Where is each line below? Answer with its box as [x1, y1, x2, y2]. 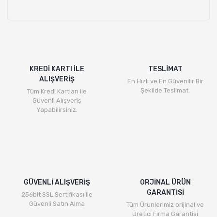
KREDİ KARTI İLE [29, 65, 84, 73]
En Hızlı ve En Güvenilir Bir [127, 77, 203, 85]
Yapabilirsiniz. [36, 106, 77, 113]
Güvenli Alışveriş [32, 97, 81, 104]
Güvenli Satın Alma [29, 200, 85, 207]
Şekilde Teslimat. [140, 87, 190, 94]
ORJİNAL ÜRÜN [139, 178, 191, 186]
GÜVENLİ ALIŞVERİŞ [23, 178, 90, 186]
